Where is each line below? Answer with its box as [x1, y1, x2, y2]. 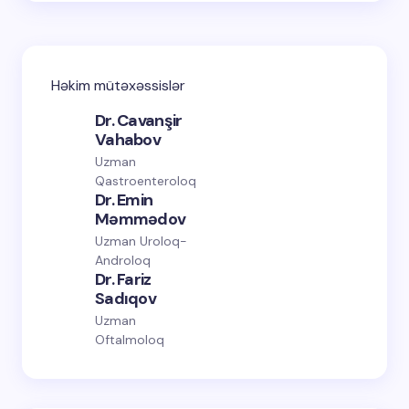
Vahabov [95, 129, 161, 151]
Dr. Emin [95, 189, 153, 211]
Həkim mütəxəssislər [51, 76, 185, 95]
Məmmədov [95, 208, 186, 230]
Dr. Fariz [95, 268, 152, 290]
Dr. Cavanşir [95, 110, 183, 131]
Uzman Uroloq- [95, 233, 187, 249]
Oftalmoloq [95, 331, 164, 348]
